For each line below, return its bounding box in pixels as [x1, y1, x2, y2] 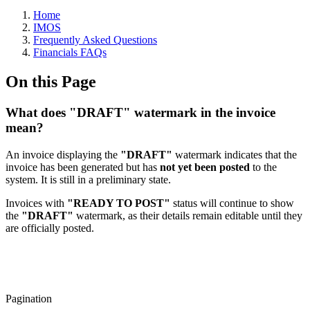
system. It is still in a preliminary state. [6, 173, 171, 185]
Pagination [6, 292, 52, 304]
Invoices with [6, 197, 67, 209]
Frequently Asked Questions [33, 34, 157, 46]
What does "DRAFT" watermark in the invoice [6, 104, 275, 120]
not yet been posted [160, 161, 250, 173]
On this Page [6, 72, 96, 91]
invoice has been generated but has [6, 161, 160, 173]
